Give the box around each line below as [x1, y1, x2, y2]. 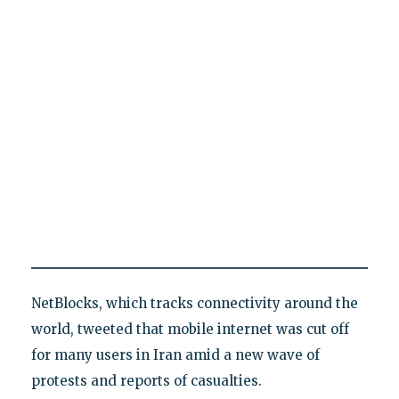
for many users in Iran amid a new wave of [30, 346, 320, 363]
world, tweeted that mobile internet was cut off [30, 320, 349, 338]
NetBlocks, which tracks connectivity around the [30, 294, 358, 312]
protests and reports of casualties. [30, 371, 262, 389]
